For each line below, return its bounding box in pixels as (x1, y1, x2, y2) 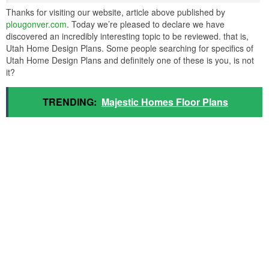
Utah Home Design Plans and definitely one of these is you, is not (6, 54, 254, 67)
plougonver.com (6, 18, 67, 31)
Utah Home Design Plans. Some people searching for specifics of (6, 42, 253, 55)
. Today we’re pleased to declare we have (67, 18, 225, 31)
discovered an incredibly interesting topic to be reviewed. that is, (6, 30, 249, 43)
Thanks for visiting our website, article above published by (6, 6, 225, 19)
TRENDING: (43, 95, 97, 109)
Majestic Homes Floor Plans (101, 95, 228, 109)
